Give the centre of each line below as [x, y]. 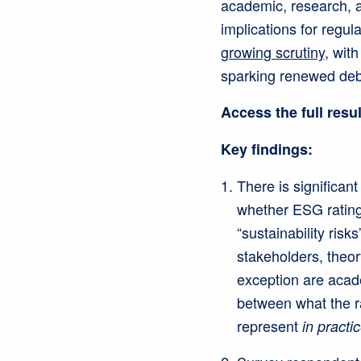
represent [269, 326]
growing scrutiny [272, 52]
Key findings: [266, 149]
